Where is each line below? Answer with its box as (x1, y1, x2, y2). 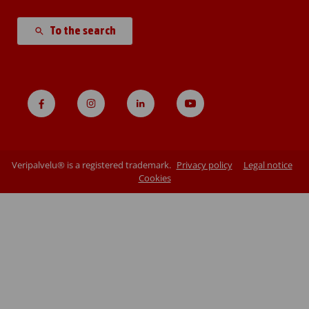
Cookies (138, 172, 171, 185)
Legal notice (243, 159, 292, 172)
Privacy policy (176, 159, 232, 172)
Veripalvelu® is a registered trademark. (11, 159, 171, 172)
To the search (49, 25, 116, 37)
